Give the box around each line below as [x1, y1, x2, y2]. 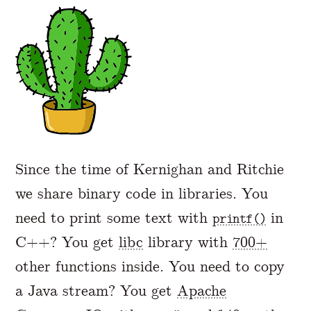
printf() [212, 211, 267, 227]
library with [143, 233, 233, 252]
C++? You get [15, 233, 119, 252]
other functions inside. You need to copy [15, 257, 285, 276]
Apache [177, 281, 227, 301]
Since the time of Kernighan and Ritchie [15, 160, 285, 179]
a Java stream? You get [15, 281, 178, 301]
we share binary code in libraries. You [15, 184, 269, 203]
